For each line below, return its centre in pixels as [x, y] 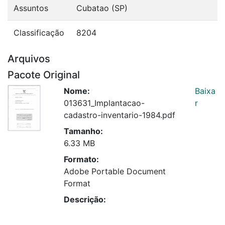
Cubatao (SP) [102, 8]
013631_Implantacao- [104, 103]
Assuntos [31, 8]
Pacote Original [44, 75]
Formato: [81, 159]
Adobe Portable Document [115, 171]
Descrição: [85, 199]
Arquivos [29, 59]
